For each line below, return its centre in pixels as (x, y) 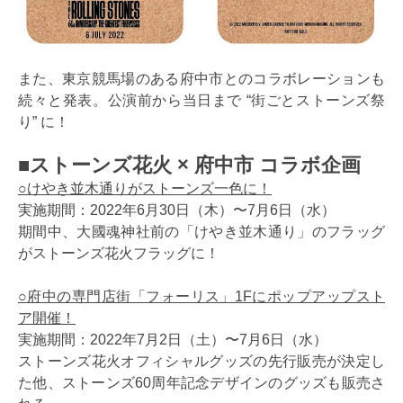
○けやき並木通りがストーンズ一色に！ (145, 188)
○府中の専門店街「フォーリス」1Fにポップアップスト (201, 296)
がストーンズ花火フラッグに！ (119, 253)
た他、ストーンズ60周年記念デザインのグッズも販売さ (201, 382)
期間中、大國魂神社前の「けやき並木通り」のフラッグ (201, 231)
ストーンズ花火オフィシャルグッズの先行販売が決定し (201, 361)
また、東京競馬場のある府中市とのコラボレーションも (201, 78)
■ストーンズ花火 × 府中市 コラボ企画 (189, 165)
